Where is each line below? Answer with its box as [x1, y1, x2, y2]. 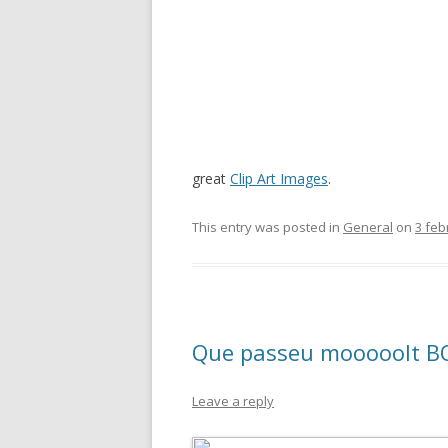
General [343, 218, 393, 236]
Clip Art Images [230, 169, 328, 188]
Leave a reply [192, 392, 274, 410]
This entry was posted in [192, 218, 343, 236]
